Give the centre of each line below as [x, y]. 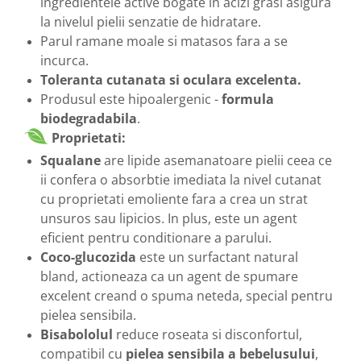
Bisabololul [77, 334]
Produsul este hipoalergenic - [129, 99]
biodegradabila [89, 118]
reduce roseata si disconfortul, [207, 334]
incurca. [64, 60]
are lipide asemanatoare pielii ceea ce [216, 160]
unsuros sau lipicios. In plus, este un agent [169, 218]
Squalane [71, 160]
